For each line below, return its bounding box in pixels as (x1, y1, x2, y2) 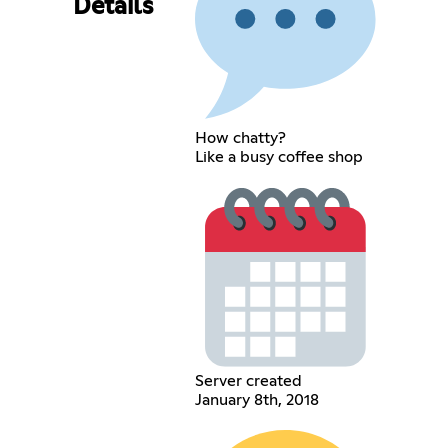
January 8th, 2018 (195, 392, 320, 409)
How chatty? (195, 130, 287, 146)
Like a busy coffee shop (195, 149, 364, 165)
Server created (195, 373, 303, 390)
